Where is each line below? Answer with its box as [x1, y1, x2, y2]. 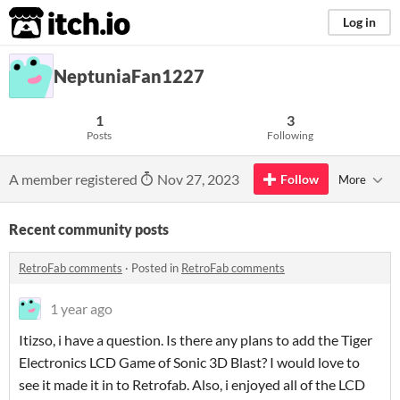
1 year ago [50, 300, 112, 317]
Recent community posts [9, 221, 169, 237]
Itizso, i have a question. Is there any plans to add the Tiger [19, 331, 372, 348]
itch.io [8, 5, 87, 41]
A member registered [9, 171, 140, 187]
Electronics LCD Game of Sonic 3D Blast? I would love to [19, 354, 360, 371]
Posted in [131, 261, 181, 275]
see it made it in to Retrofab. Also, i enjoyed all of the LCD [19, 376, 365, 393]
